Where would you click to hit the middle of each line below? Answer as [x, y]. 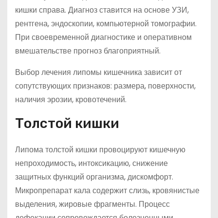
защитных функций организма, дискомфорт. [94, 177]
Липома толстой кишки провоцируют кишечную [100, 150]
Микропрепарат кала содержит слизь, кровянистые [107, 191]
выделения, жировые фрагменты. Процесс [92, 204]
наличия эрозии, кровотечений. [71, 100]
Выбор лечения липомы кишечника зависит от [99, 72]
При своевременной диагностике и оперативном [103, 37]
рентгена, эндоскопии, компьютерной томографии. [106, 24]
